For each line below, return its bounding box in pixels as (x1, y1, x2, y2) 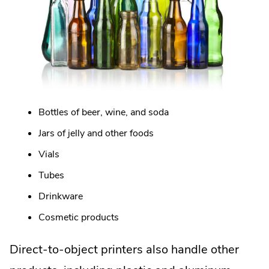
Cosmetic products (38, 211, 119, 225)
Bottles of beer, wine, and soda (38, 106, 169, 119)
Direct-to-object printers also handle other (10, 241, 239, 258)
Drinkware (38, 190, 83, 204)
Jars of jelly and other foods (38, 127, 154, 141)
